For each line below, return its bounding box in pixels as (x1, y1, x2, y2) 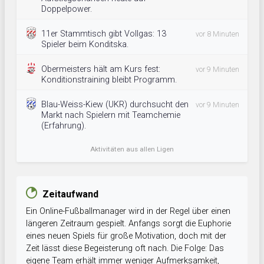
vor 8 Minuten (196, 30, 239, 39)
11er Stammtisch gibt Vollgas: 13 (41, 29, 166, 39)
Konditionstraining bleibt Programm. (41, 75, 177, 85)
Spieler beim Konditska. (41, 39, 128, 50)
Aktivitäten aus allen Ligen (90, 145, 174, 154)
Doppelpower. (41, 4, 92, 15)
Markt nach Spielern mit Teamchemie (41, 110, 180, 121)
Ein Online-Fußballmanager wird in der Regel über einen (26, 206, 230, 217)
